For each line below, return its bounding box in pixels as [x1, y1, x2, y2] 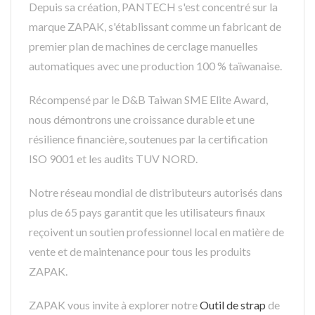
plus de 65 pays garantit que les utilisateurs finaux [29, 205, 265, 219]
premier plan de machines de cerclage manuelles [29, 39, 258, 53]
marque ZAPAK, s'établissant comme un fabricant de [29, 20, 281, 33]
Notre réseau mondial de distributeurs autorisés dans [29, 186, 283, 199]
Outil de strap [200, 298, 266, 311]
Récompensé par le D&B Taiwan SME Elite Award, [29, 93, 268, 106]
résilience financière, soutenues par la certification [29, 132, 268, 146]
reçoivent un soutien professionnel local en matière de [29, 225, 284, 238]
